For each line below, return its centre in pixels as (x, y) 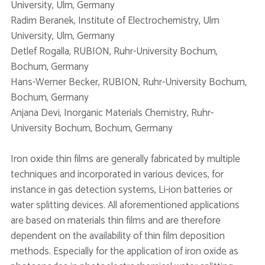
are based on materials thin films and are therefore (115, 220)
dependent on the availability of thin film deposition (117, 236)
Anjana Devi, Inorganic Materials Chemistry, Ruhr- (112, 113)
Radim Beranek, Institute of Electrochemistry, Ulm (115, 21)
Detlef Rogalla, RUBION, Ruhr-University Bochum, (114, 51)
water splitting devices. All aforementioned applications (125, 205)
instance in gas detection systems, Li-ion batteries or (121, 190)
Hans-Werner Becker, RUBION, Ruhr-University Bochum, (128, 82)
